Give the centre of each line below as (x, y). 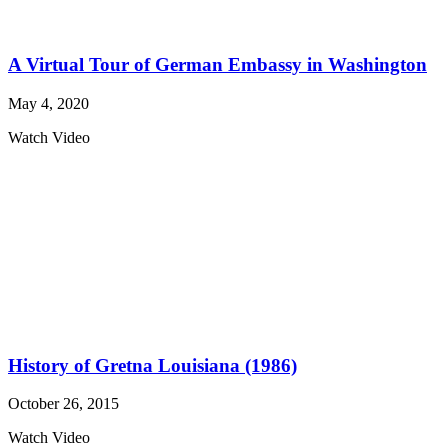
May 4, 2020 (48, 103)
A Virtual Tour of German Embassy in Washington (217, 65)
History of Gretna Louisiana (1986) (152, 365)
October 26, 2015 (63, 404)
